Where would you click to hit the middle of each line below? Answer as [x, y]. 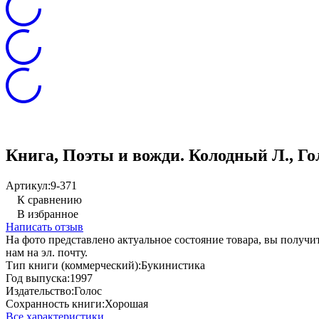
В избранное [48, 214]
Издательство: [40, 291]
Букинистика [173, 265]
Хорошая [126, 303]
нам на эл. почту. [47, 252]
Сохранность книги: [55, 303]
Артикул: [28, 185]
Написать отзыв [45, 226]
